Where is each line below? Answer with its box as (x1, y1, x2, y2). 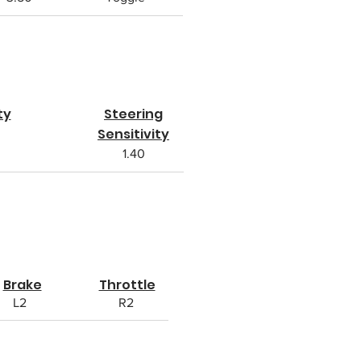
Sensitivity (98, 125, 169, 143)
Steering (104, 105, 163, 123)
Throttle (98, 276, 156, 294)
